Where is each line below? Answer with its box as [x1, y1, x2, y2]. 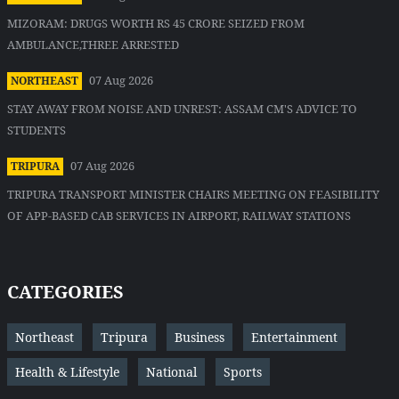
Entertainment [251, 329, 338, 346]
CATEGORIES [7, 280, 124, 305]
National [146, 363, 197, 381]
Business [175, 329, 224, 346]
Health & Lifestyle [15, 363, 119, 381]
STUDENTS [7, 122, 66, 139]
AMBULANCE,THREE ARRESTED [7, 37, 179, 53]
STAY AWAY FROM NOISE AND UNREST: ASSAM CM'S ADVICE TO [7, 101, 357, 118]
